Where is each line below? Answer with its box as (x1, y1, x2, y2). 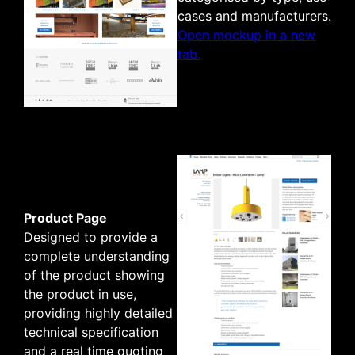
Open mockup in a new (177, 26, 315, 43)
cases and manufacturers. (177, 7, 331, 24)
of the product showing (24, 266, 165, 283)
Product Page (24, 209, 107, 226)
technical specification (24, 323, 158, 340)
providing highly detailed (24, 304, 173, 321)
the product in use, (24, 285, 136, 302)
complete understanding (24, 247, 170, 264)
